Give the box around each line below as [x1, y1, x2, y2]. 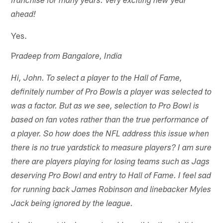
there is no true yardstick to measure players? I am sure [11, 144, 212, 153]
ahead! [11, 10, 36, 19]
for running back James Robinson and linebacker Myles [11, 186, 212, 195]
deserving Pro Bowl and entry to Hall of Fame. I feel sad [11, 172, 212, 181]
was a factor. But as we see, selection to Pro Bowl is [11, 102, 200, 111]
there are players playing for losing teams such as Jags [11, 158, 210, 167]
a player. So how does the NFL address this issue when [11, 130, 210, 139]
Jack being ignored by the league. [11, 200, 133, 209]
